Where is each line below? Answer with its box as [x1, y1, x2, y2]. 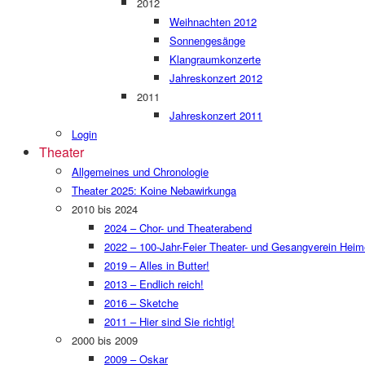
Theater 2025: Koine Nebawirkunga [72, 182, 236, 198]
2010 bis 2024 [72, 201, 138, 217]
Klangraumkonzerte [169, 51, 261, 67]
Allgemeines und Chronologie [72, 164, 209, 179]
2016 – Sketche [104, 295, 178, 310]
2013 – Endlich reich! [104, 276, 204, 292]
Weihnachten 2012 [169, 14, 257, 29]
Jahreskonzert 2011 [169, 108, 262, 123]
